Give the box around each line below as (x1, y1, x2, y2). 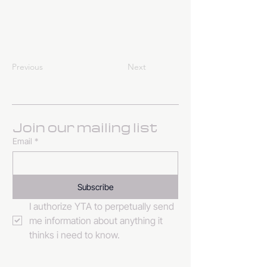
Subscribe (77, 182, 113, 192)
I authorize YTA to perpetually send (29, 200, 174, 212)
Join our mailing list (13, 119, 157, 135)
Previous (12, 61, 43, 72)
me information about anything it (29, 215, 163, 226)
